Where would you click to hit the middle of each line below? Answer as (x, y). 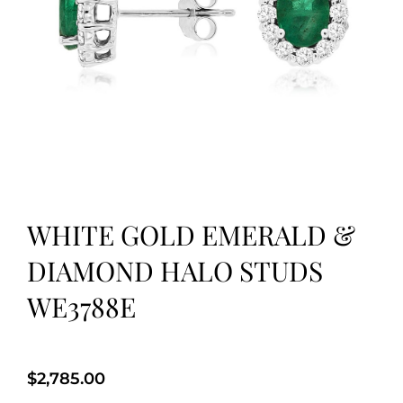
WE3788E (81, 307)
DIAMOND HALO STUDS (175, 271)
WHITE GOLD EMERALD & (191, 235)
